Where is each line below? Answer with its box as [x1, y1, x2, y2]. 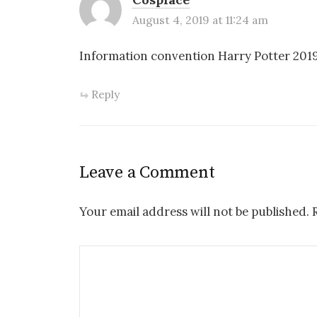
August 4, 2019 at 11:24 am [132, 12, 268, 27]
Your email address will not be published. [79, 203, 309, 219]
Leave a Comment [79, 161, 215, 183]
